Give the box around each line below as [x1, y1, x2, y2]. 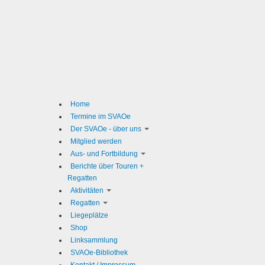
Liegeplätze [70, 211, 108, 219]
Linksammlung [70, 236, 118, 244]
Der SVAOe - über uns [70, 125, 141, 133]
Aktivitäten [70, 186, 104, 195]
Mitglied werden [70, 137, 122, 146]
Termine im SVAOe [70, 112, 131, 121]
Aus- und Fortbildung [70, 150, 138, 158]
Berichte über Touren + [70, 162, 144, 170]
